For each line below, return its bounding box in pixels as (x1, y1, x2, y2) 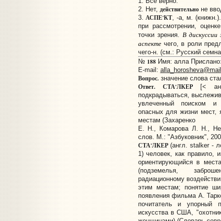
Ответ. (138, 82, 155, 91)
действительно (159, 5, 199, 14)
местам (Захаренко (138, 116, 195, 124)
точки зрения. (138, 31, 183, 39)
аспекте (138, 39, 161, 48)
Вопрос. (138, 74, 159, 83)
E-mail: (138, 66, 160, 74)
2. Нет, (138, 5, 160, 13)
